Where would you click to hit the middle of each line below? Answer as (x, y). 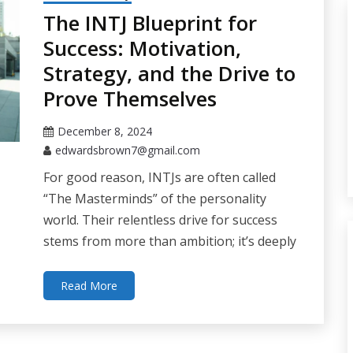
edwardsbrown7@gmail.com (127, 150)
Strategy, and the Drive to (169, 74)
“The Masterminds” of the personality (154, 199)
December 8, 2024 (104, 132)
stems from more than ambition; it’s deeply (169, 242)
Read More (89, 286)
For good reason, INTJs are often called (159, 178)
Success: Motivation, (142, 48)
